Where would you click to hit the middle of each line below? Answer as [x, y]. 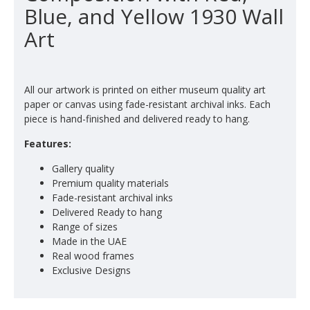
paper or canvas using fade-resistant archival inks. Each [147, 104]
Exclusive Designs [91, 270]
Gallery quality [83, 168]
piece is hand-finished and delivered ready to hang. [137, 119]
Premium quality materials [110, 183]
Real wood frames [93, 256]
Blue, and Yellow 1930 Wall [154, 16]
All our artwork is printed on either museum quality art [145, 90]
